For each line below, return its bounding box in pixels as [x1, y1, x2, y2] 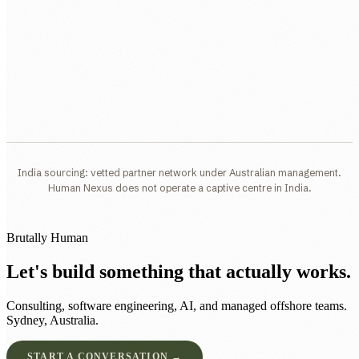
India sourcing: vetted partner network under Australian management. [18, 166, 341, 179]
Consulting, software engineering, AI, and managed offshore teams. [6, 298, 347, 313]
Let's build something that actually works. [6, 260, 351, 282]
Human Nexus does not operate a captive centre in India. [47, 181, 312, 194]
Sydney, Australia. [6, 313, 99, 327]
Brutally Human [6, 230, 88, 244]
